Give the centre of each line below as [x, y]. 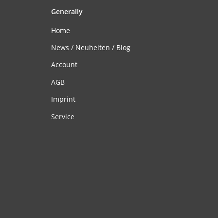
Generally [67, 12]
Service [63, 116]
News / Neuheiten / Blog [91, 47]
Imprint [63, 99]
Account [64, 65]
